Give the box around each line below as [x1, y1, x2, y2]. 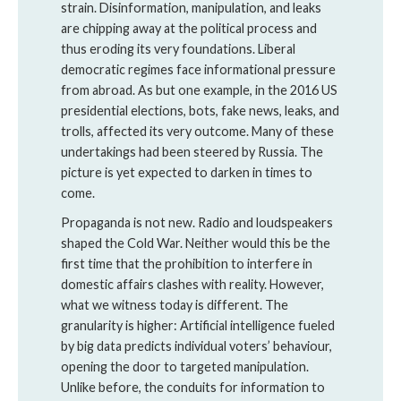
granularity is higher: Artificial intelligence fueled [61, 318, 335, 333]
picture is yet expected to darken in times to [61, 165, 312, 180]
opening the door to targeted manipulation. [61, 359, 309, 374]
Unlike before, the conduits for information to [61, 380, 325, 395]
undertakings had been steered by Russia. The [61, 144, 323, 159]
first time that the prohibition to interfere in [61, 256, 312, 271]
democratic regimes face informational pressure [61, 62, 336, 77]
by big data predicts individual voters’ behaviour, [61, 338, 332, 354]
